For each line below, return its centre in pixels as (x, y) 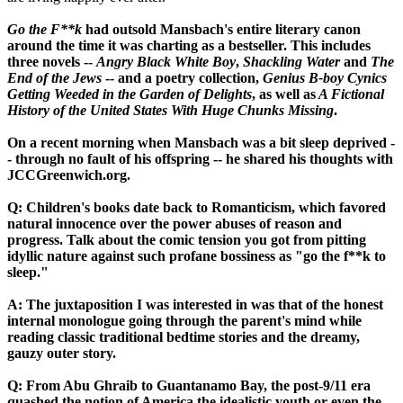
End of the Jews (54, 78)
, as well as (284, 94)
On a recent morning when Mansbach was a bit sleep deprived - (201, 143)
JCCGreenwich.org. (69, 175)
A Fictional (350, 94)
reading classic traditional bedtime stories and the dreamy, (184, 337)
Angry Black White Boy (166, 62)
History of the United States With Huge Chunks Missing (170, 111)
